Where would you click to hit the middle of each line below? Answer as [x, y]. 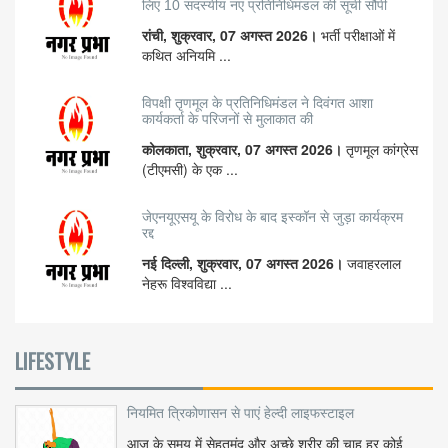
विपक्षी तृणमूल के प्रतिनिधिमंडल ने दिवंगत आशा [257, 103]
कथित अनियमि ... [186, 55]
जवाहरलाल [374, 263]
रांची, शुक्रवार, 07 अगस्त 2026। [231, 35]
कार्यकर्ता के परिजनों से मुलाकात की [227, 119]
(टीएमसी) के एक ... [190, 169]
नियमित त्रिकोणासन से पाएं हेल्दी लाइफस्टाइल [240, 413]
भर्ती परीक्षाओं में [358, 35]
